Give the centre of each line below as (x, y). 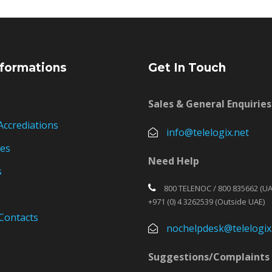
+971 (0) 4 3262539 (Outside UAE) (206, 202)
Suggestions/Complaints (209, 257)
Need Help (174, 161)
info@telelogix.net (208, 132)
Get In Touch (187, 68)
